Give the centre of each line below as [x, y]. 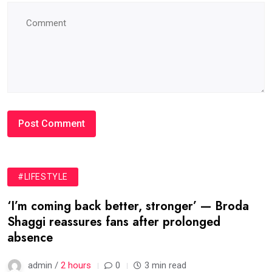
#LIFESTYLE [43, 177]
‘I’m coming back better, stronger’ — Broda [128, 206]
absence [30, 238]
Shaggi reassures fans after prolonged [114, 222]
